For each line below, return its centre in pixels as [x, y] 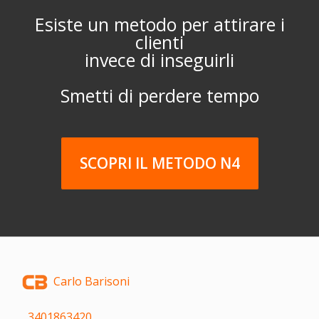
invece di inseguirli [159, 59]
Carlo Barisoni [89, 281]
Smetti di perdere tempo [159, 95]
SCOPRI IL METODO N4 [159, 163]
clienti [159, 42]
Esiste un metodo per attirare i [159, 24]
